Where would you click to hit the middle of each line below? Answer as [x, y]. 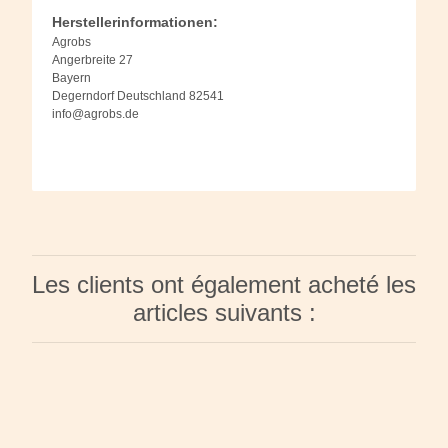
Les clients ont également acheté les [224, 284]
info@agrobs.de [95, 113]
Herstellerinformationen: [135, 21]
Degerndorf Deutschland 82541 [138, 95]
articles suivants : [224, 312]
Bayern [71, 77]
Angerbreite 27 [92, 59]
